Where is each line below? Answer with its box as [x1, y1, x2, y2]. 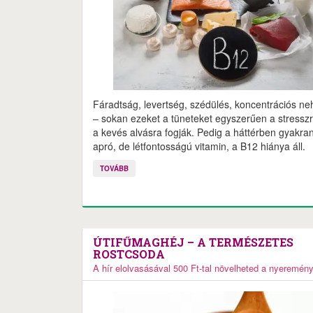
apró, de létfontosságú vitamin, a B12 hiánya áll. [93, 139, 305, 153]
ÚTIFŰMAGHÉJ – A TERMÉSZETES [93, 235, 293, 249]
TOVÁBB [100, 163, 129, 173]
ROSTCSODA [93, 247, 165, 261]
